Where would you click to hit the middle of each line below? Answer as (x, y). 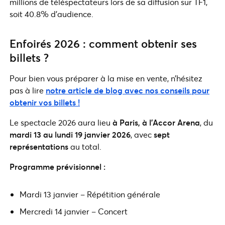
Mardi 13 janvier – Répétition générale (90, 194)
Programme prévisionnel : (58, 167)
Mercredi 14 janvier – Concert (74, 211)
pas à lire (27, 90)
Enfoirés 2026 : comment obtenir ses (103, 44)
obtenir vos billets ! (45, 102)
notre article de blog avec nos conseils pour (128, 90)
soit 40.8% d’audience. (51, 14)
